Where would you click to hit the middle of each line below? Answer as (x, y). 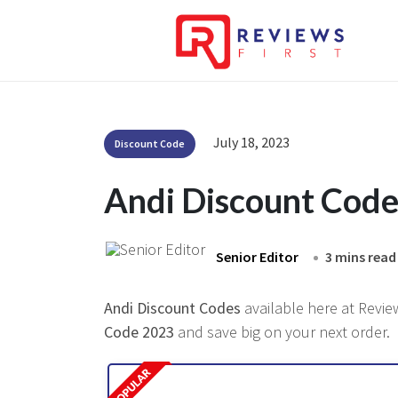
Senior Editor (257, 257)
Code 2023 (141, 332)
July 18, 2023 (251, 142)
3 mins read (361, 257)
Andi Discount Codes (174, 308)
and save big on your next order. (284, 332)
